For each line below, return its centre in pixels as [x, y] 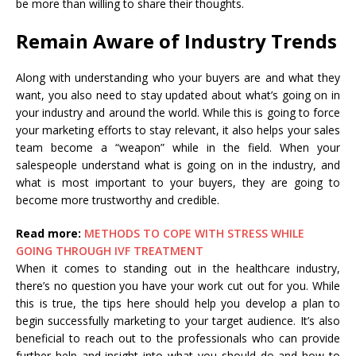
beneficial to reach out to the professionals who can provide [178, 339]
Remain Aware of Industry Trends [176, 41]
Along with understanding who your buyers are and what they [178, 78]
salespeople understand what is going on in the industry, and [178, 165]
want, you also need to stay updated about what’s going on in [178, 95]
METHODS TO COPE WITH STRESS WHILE [194, 234]
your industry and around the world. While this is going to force [178, 113]
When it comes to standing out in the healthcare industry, [178, 269]
